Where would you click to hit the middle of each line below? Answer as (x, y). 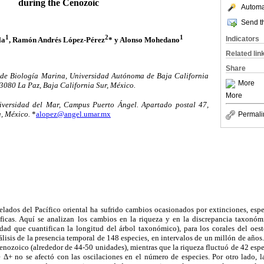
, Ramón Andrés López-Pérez (57, 39)
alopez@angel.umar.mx (73, 114)
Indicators (242, 39)
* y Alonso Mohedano (144, 39)
